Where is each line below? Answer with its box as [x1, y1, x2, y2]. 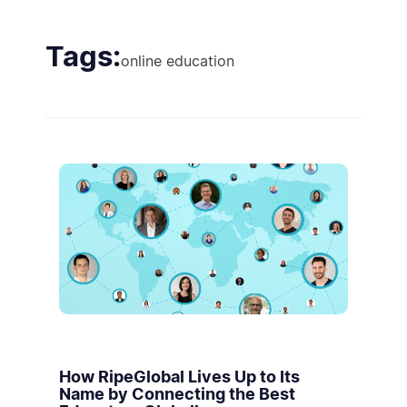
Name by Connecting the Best [59, 384, 295, 403]
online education [121, 52, 234, 70]
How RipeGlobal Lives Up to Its [59, 367, 300, 386]
